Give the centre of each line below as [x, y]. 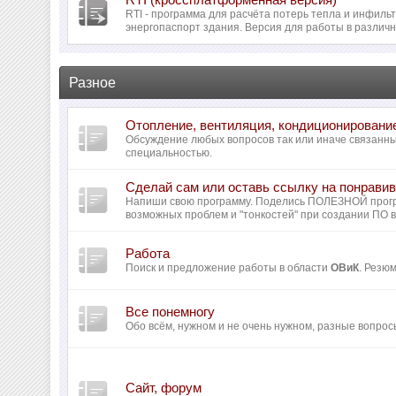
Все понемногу [171, 312]
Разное [93, 83]
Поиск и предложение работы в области [228, 268]
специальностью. [169, 153]
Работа [148, 253]
